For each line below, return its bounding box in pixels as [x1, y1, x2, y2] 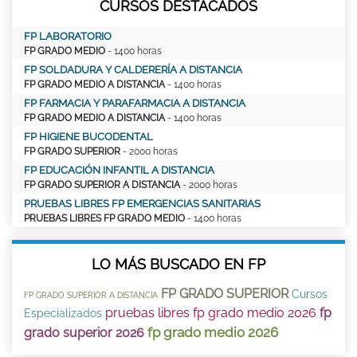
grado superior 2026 [24, 324, 144, 340]
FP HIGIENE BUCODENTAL [24, 130, 153, 143]
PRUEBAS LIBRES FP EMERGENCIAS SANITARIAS [24, 197, 261, 210]
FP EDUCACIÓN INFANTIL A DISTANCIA [24, 163, 214, 176]
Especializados [24, 306, 102, 320]
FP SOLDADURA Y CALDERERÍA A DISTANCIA [24, 63, 242, 76]
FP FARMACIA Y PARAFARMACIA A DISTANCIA [24, 96, 245, 109]
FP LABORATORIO [24, 29, 112, 42]
